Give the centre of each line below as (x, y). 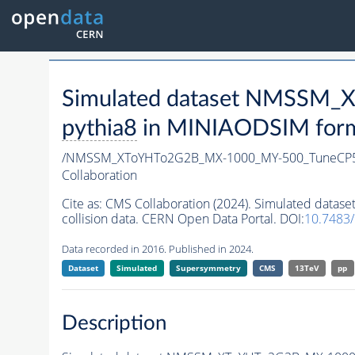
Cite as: (83, 204)
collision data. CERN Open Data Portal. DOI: (183, 219)
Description (114, 323)
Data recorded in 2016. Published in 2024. (157, 249)
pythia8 (99, 129)
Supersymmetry (208, 268)
